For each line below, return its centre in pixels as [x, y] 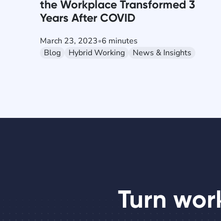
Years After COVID [88, 18]
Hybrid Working [97, 53]
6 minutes [120, 41]
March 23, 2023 [69, 41]
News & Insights [162, 53]
